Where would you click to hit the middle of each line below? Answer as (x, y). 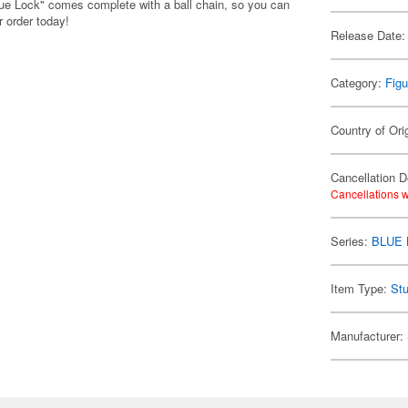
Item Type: (361, 288)
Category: (358, 82)
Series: (352, 241)
